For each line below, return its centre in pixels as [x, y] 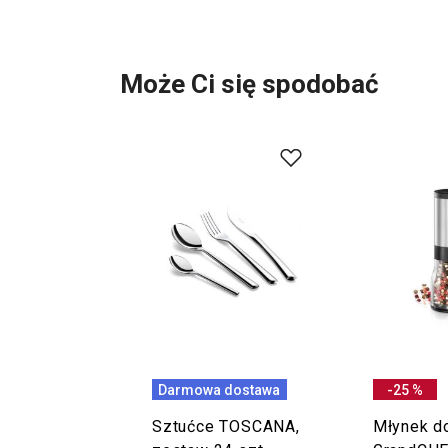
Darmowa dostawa [219, 389]
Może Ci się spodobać [249, 84]
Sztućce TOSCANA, [226, 426]
